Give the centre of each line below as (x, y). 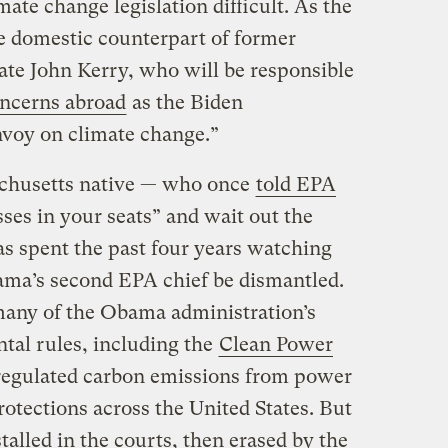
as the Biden (184, 103)
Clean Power (275, 345)
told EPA (295, 185)
